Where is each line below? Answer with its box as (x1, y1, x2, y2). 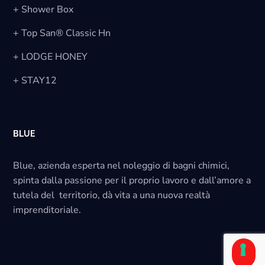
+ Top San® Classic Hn (13, 26, 111, 40)
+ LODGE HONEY (13, 50, 88, 63)
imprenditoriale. (13, 203, 82, 216)
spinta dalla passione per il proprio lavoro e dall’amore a (13, 173, 251, 187)
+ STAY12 (13, 73, 57, 87)
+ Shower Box (13, 2, 74, 16)
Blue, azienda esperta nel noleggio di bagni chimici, (13, 159, 232, 172)
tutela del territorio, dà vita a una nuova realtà (13, 188, 211, 202)
